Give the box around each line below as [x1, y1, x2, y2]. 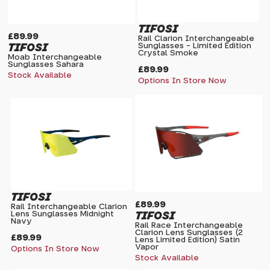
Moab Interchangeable [8, 53, 102, 61]
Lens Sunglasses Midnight [11, 210, 115, 218]
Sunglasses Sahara [8, 60, 84, 69]
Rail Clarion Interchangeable [138, 35, 254, 43]
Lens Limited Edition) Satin [135, 236, 240, 244]
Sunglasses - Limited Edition [138, 42, 251, 51]
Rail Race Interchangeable [135, 221, 243, 230]
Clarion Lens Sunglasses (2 [135, 228, 243, 237]
